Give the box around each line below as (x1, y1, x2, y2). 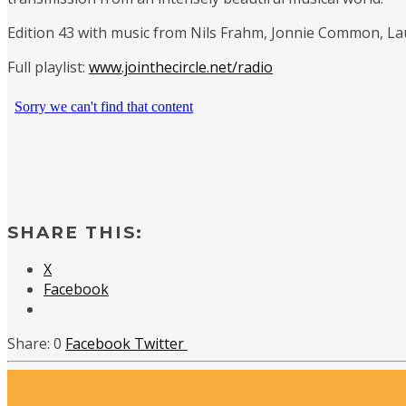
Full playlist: (7, 56, 89, 77)
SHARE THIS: (7, 221, 143, 243)
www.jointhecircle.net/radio (89, 56, 273, 77)
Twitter (134, 333, 188, 354)
